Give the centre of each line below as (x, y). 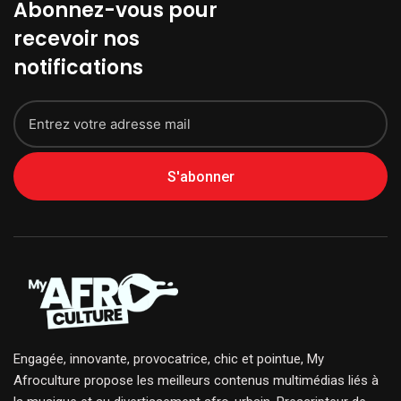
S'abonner (200, 176)
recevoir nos (77, 39)
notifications (78, 68)
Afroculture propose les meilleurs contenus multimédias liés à (196, 381)
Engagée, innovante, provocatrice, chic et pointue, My (169, 359)
